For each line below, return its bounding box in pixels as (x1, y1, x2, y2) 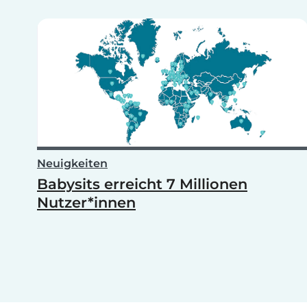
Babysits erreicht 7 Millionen (37, 175, 247, 193)
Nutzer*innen (37, 194, 136, 212)
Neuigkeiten (37, 157, 108, 171)
